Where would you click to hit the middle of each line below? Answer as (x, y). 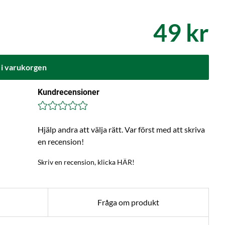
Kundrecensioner (68, 92)
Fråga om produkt (129, 202)
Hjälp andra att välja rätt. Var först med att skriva (121, 129)
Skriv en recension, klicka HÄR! (86, 162)
